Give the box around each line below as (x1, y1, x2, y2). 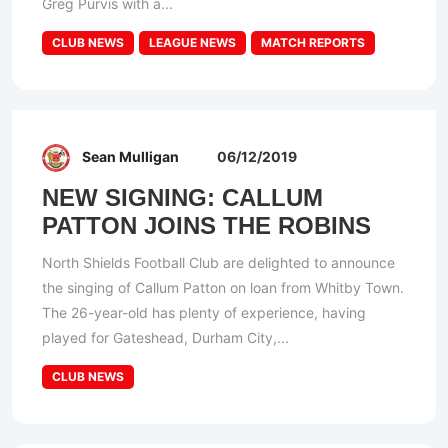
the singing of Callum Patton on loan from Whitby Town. (42, 279, 404, 297)
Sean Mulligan (82, 148, 179, 166)
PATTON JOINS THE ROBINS (42, 212, 371, 240)
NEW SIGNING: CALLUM (42, 184, 323, 212)
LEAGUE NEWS (149, 35, 236, 51)
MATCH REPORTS (261, 35, 365, 51)
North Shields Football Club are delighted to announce (42, 254, 395, 272)
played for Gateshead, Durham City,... (42, 329, 289, 347)
